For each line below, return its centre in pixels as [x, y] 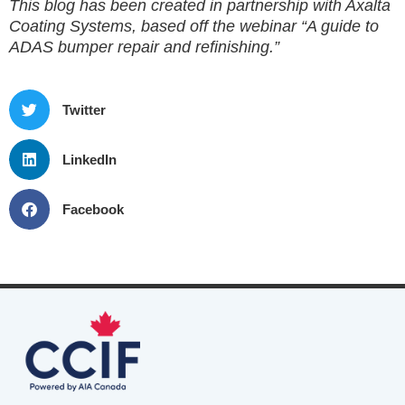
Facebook [93, 209]
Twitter [84, 109]
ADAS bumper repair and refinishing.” [144, 47]
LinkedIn [89, 159]
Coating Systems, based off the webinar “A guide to [194, 27]
